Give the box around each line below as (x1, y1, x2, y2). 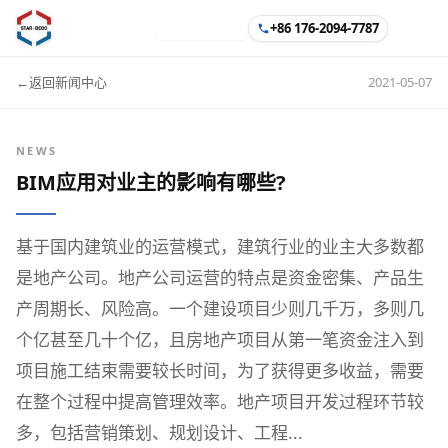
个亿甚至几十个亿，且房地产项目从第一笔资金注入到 (16, 328, 424, 351)
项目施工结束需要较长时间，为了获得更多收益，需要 (16, 359, 424, 382)
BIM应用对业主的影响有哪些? (16, 169, 286, 196)
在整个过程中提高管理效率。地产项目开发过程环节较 (16, 390, 424, 413)
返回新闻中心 (29, 73, 107, 91)
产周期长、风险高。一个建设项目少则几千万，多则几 (16, 297, 424, 320)
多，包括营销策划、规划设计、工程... (16, 421, 303, 444)
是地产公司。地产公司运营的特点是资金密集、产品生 (16, 266, 424, 289)
